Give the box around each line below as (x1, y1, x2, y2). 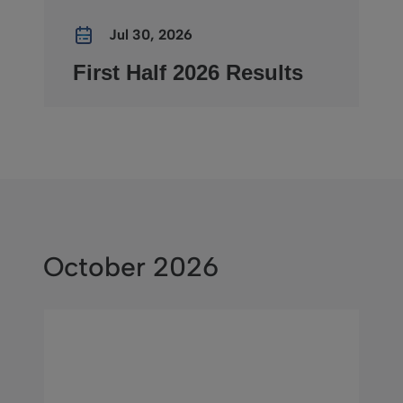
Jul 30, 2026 (109, 26, 193, 43)
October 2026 (43, 250, 219, 283)
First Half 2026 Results (73, 60, 303, 85)
